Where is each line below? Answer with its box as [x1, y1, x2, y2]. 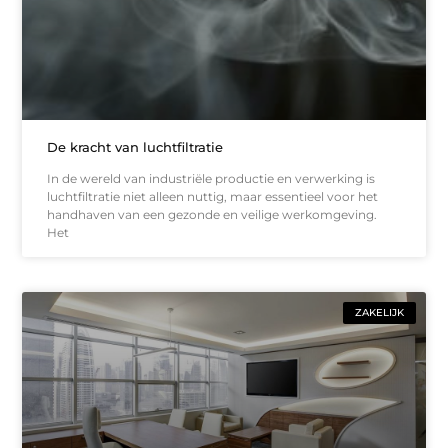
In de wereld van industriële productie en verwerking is [47, 171, 376, 187]
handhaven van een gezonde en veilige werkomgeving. [47, 207, 378, 223]
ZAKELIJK [354, 306, 404, 320]
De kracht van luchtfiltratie [47, 139, 224, 156]
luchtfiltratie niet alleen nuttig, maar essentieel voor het [47, 189, 379, 205]
